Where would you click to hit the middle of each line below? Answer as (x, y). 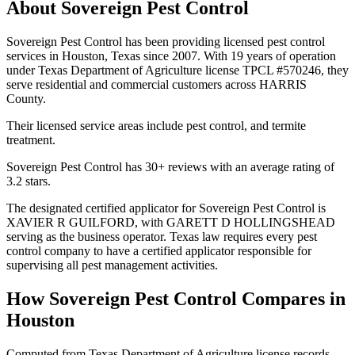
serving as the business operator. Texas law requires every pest (162, 236)
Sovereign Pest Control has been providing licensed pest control (166, 41)
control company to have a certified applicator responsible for (159, 250)
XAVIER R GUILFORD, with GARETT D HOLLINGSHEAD (171, 222)
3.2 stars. (29, 181)
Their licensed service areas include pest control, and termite (156, 125)
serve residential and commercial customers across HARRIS (157, 84)
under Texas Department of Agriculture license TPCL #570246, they (177, 70)
